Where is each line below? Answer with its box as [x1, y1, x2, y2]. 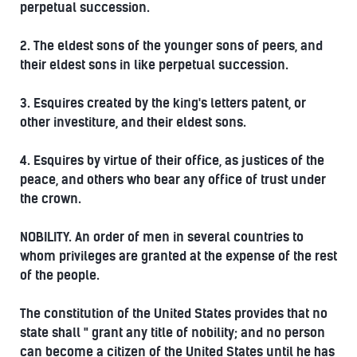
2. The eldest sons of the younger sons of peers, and [20, 37, 323, 53]
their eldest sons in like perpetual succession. [20, 57, 288, 73]
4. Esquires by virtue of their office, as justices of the [20, 152, 324, 168]
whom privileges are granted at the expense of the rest [20, 248, 337, 264]
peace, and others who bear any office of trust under [20, 171, 326, 187]
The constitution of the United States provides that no [20, 305, 328, 321]
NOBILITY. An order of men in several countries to [20, 229, 304, 245]
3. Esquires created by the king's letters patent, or [20, 95, 306, 111]
